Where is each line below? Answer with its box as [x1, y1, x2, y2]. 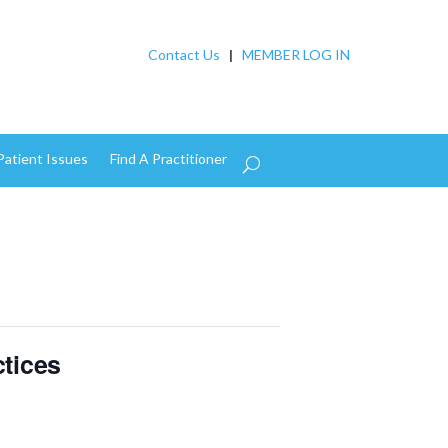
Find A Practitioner [109, 149, 227, 167]
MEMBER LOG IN [241, 46, 350, 63]
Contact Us [147, 46, 220, 63]
